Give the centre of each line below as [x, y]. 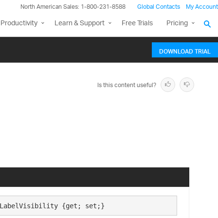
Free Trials [137, 24]
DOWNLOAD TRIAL [185, 50]
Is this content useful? [127, 85]
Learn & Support [80, 24]
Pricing [177, 24]
